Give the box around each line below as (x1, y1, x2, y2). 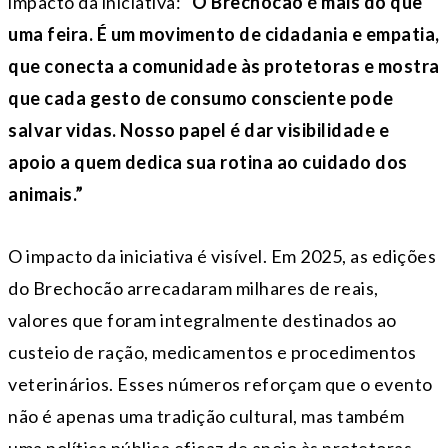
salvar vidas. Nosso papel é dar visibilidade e (8, 118, 389, 141)
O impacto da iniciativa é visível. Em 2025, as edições (8, 244, 436, 267)
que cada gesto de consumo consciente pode (8, 86, 394, 109)
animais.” (8, 182, 84, 205)
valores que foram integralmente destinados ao (8, 308, 397, 331)
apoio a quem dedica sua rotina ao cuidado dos (8, 150, 408, 173)
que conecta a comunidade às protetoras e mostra (8, 54, 440, 77)
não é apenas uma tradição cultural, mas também (8, 404, 404, 427)
